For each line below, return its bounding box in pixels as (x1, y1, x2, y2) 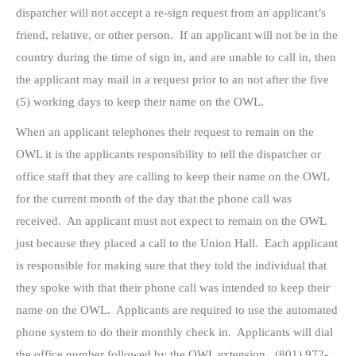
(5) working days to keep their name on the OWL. (16, 95, 264, 109)
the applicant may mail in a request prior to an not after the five (16, 73, 329, 87)
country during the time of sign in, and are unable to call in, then (16, 51, 336, 64)
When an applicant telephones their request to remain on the (16, 126, 314, 139)
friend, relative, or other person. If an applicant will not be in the (16, 29, 338, 42)
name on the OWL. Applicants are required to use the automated (16, 304, 338, 317)
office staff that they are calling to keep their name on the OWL (16, 170, 329, 184)
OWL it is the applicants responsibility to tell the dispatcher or (16, 148, 321, 161)
